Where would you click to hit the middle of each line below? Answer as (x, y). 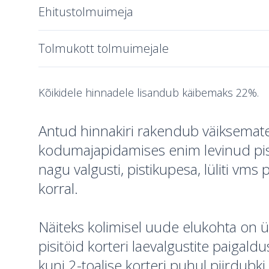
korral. (58, 188)
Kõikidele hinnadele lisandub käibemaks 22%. (149, 92)
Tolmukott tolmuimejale (104, 48)
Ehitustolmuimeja (86, 12)
